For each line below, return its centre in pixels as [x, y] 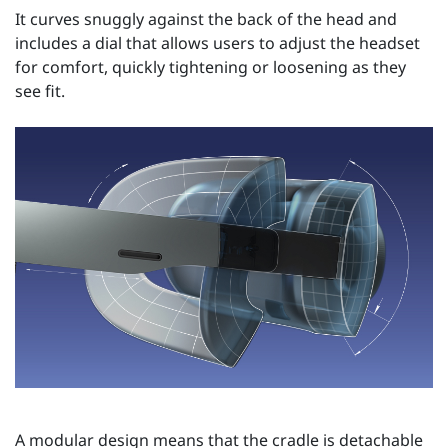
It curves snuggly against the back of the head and [206, 18]
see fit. [40, 90]
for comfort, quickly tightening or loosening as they [210, 66]
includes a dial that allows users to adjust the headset [217, 42]
